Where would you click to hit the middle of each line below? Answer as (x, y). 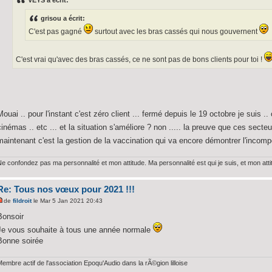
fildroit (22, 201)
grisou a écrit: (63, 18)
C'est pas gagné (56, 31)
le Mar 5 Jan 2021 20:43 (67, 201)
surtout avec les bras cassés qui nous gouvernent (176, 31)
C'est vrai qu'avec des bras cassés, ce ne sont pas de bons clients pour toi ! (140, 59)
